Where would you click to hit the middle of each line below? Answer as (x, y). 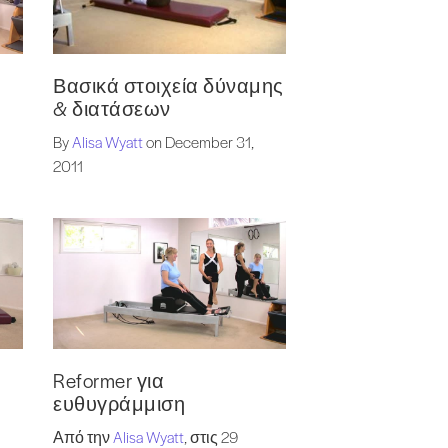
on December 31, (199, 142)
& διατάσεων (112, 109)
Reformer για (109, 381)
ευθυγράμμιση (119, 404)
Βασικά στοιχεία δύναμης (168, 86)
